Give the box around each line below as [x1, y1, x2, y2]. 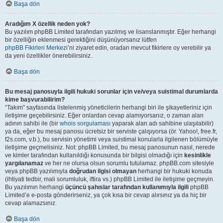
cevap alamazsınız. [5, 200, 57, 207]
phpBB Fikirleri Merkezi [5, 44, 68, 51]
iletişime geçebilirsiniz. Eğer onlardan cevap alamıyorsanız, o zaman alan [5, 112, 204, 119]
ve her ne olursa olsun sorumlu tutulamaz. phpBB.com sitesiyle [43, 160, 214, 167]
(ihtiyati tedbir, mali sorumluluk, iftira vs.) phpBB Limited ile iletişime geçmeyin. [5, 176, 215, 183]
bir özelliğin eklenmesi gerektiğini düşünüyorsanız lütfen [5, 36, 157, 43]
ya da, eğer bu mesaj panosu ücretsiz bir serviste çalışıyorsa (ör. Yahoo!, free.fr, [5, 128, 217, 135]
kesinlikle [184, 152, 211, 159]
